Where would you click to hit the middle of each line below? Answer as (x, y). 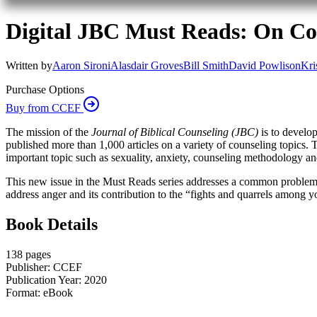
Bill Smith (206, 66)
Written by (29, 66)
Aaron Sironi (81, 66)
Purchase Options (45, 90)
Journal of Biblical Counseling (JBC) (175, 132)
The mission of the (48, 132)
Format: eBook (39, 292)
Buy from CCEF (45, 108)
